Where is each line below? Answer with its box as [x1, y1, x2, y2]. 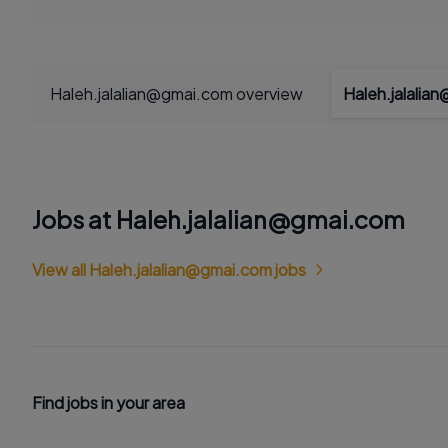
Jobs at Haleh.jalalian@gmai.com [32, 204, 405, 234]
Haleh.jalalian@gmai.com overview [50, 83, 303, 104]
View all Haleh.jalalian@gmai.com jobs [32, 259, 306, 280]
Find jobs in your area [32, 392, 185, 413]
